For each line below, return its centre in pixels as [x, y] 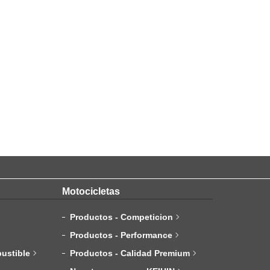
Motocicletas [91, 192]
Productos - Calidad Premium [130, 253]
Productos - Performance [121, 235]
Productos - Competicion [122, 217]
